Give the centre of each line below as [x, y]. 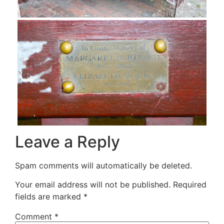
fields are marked [49, 197]
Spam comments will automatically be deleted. [103, 165]
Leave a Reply [67, 141]
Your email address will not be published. [93, 185]
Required [190, 185]
